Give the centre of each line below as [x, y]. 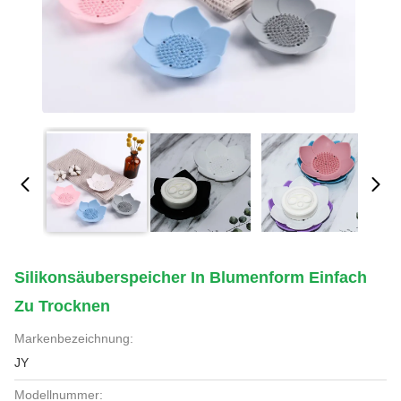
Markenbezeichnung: [74, 338]
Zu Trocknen [62, 306]
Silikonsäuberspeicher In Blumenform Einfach [191, 277]
